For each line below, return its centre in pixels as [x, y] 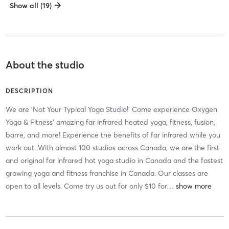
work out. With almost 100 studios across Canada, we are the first [112, 148]
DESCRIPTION [29, 91]
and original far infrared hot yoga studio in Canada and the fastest [114, 161]
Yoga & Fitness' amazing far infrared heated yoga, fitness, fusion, [110, 122]
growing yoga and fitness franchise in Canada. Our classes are [107, 174]
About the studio [45, 65]
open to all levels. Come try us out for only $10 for [86, 186]
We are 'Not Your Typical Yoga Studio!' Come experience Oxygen [111, 110]
